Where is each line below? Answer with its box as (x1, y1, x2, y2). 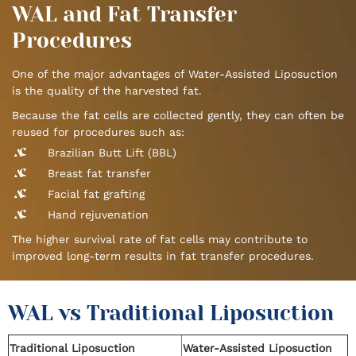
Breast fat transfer (48, 167, 151, 180)
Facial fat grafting (48, 188, 145, 201)
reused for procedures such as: (12, 126, 184, 139)
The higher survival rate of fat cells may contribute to (12, 233, 308, 246)
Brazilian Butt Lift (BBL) (48, 146, 176, 160)
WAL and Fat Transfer (12, 2, 237, 27)
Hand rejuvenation (48, 208, 149, 222)
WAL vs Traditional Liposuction (8, 301, 334, 326)
